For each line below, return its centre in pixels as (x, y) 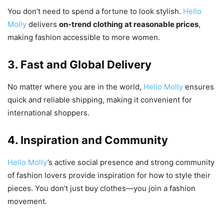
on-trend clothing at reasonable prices (129, 24)
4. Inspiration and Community (88, 140)
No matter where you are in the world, (75, 87)
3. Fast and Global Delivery (79, 65)
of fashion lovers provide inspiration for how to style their (109, 175)
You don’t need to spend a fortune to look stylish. (95, 11)
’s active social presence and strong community (131, 162)
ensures (198, 87)
